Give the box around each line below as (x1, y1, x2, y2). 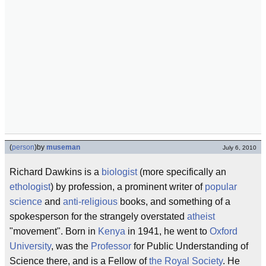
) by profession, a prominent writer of (50, 182, 205, 192)
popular (205, 182, 237, 192)
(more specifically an (137, 167, 226, 177)
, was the (51, 241, 91, 251)
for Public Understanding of (131, 241, 248, 251)
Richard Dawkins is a (9, 167, 102, 177)
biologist (102, 167, 137, 177)
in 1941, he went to (125, 226, 210, 236)
